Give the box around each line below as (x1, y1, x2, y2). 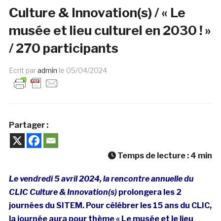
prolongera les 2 (118, 187, 182, 197)
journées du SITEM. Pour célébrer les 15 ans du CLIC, (8, 201, 212, 211)
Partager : (8, 120, 48, 130)
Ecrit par (8, 66, 37, 75)
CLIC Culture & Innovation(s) (8, 187, 118, 197)
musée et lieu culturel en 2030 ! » (8, 23, 211, 38)
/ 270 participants (8, 40, 118, 56)
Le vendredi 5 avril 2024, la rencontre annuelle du (8, 174, 193, 184)
